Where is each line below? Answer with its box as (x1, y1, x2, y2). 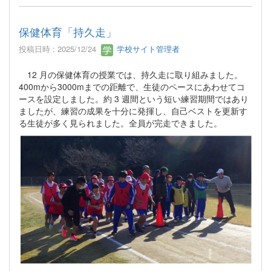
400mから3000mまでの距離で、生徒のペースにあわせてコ (19, 80, 245, 93)
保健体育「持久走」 (19, 24, 117, 40)
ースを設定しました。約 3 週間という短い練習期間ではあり (19, 92, 249, 105)
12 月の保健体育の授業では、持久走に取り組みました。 (19, 68, 243, 80)
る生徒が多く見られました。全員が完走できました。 (19, 116, 222, 129)
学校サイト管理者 (114, 43, 180, 55)
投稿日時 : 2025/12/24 (19, 43, 101, 55)
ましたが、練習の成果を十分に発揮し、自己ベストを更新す (19, 104, 247, 117)
